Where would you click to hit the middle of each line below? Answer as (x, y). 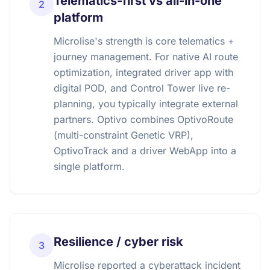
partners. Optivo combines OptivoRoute (143, 119)
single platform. (89, 166)
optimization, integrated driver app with (143, 72)
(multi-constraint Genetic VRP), (124, 135)
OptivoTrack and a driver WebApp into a (145, 151)
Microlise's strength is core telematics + (144, 41)
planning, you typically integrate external (146, 104)
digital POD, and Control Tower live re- (142, 88)
